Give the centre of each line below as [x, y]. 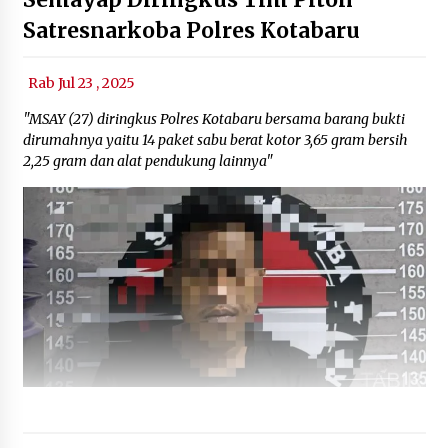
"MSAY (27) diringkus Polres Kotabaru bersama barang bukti [213, 118]
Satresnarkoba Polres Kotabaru [191, 30]
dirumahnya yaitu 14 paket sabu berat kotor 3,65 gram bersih [215, 139]
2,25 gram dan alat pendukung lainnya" [147, 160]
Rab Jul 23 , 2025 [81, 82]
